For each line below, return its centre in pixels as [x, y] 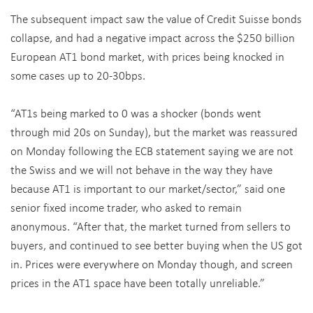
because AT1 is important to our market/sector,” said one [148, 188]
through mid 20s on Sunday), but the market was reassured [154, 132]
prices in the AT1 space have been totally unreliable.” [138, 283]
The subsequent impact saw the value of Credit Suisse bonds [156, 19]
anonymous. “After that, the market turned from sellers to [151, 226]
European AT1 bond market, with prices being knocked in [147, 56]
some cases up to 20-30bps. [78, 75]
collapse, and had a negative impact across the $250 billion [153, 37]
